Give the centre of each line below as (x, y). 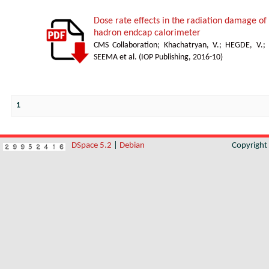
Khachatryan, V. (191, 45)
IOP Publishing (165, 57)
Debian (132, 146)
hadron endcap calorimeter (147, 33)
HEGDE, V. (244, 45)
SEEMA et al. (115, 57)
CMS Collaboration (126, 45)
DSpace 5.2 (92, 146)
